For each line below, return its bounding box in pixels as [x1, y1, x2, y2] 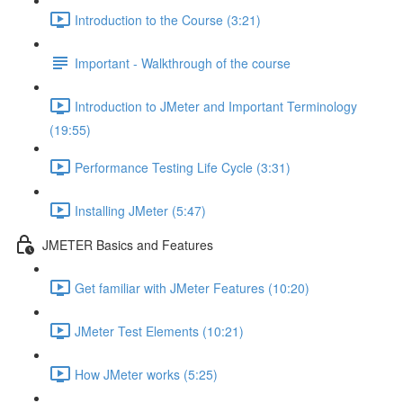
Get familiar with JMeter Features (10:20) [75, 278, 309, 297]
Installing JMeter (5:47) [75, 201, 206, 219]
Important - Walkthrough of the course [75, 53, 291, 72]
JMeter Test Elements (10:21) [75, 321, 244, 340]
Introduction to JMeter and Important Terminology [75, 96, 357, 115]
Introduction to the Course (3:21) [75, 10, 261, 29]
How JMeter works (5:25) [75, 364, 218, 383]
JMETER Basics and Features [42, 235, 213, 254]
